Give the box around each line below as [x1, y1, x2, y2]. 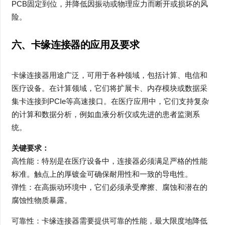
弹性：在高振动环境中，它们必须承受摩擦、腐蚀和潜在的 [11, 182, 207, 191]
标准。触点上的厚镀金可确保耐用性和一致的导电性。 [11, 169, 192, 178]
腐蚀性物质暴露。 [11, 195, 72, 204]
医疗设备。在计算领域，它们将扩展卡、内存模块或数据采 [11, 83, 207, 92]
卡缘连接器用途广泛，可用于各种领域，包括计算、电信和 [11, 70, 207, 79]
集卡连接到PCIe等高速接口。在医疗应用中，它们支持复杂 [11, 96, 209, 105]
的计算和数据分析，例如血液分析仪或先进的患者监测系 [11, 109, 200, 119]
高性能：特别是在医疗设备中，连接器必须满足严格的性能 [11, 156, 207, 165]
